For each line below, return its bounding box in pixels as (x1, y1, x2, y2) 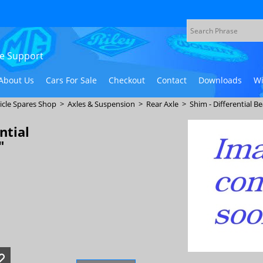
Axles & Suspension (68, 99, 135, 109)
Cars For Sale (46, 74, 97, 86)
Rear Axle (146, 99, 178, 109)
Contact (157, 74, 187, 86)
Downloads (198, 74, 242, 86)
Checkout (109, 74, 145, 86)
